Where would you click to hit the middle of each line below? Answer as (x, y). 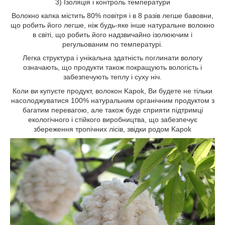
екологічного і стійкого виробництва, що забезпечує (113, 120)
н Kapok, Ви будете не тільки (165, 91)
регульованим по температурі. (113, 44)
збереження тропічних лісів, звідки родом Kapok (113, 129)
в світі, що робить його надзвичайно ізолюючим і (113, 35)
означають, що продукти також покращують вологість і (113, 67)
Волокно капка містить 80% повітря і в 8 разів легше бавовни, (113, 16)
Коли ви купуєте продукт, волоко (65, 91)
